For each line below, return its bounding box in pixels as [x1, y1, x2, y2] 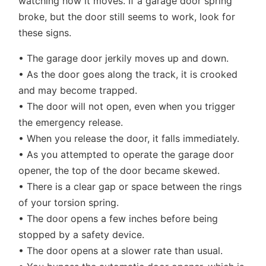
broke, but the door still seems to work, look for [18, 11, 236, 23]
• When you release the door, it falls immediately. [18, 132, 240, 144]
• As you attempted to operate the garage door [18, 148, 235, 160]
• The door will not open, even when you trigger [18, 100, 236, 112]
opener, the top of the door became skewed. [18, 164, 220, 176]
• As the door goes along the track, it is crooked [18, 68, 238, 80]
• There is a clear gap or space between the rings [18, 180, 242, 192]
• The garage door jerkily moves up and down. [18, 52, 229, 64]
